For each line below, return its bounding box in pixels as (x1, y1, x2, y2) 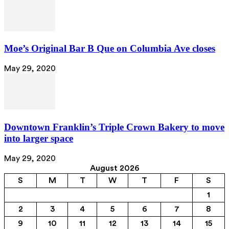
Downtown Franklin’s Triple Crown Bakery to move (4, 121, 224, 132)
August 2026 (89, 164, 140, 172)
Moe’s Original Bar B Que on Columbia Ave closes (4, 43, 215, 54)
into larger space (4, 132, 73, 144)
